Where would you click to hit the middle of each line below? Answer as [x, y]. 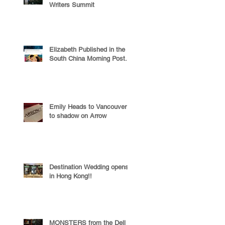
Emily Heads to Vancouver [88, 107]
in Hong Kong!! [71, 176]
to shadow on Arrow [78, 116]
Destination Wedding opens [89, 167]
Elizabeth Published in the [87, 49]
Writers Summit [72, 5]
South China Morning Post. [88, 59]
